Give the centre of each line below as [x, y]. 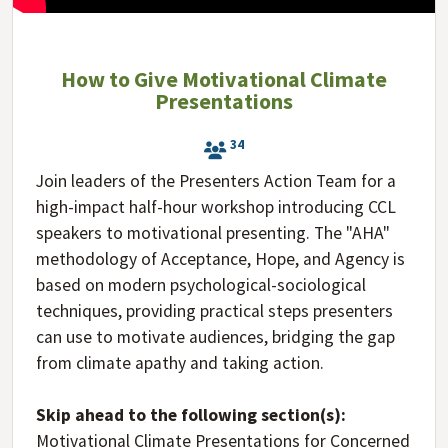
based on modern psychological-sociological [200, 284]
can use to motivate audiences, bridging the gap [215, 336]
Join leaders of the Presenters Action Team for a [215, 180]
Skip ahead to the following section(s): [190, 414]
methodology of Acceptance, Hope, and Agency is [220, 258]
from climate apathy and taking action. [181, 362]
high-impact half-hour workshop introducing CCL [215, 206]
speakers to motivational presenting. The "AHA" [212, 232]
